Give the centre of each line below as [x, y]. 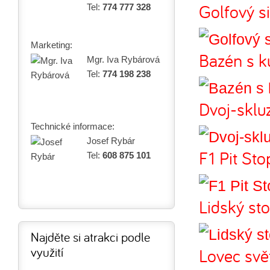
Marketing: [52, 45]
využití [47, 252]
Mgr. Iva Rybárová [123, 59]
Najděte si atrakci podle [90, 237]
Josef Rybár [111, 140]
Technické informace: [73, 126]
